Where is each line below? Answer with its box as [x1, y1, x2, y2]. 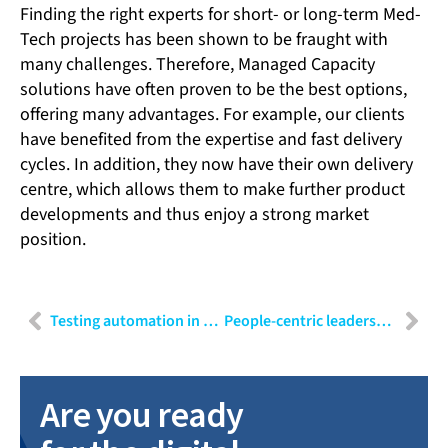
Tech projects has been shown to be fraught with [20, 27, 388, 53]
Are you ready [40, 392, 244, 438]
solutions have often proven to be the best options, [20, 77, 407, 103]
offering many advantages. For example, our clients [20, 102, 405, 128]
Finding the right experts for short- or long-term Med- [20, 2, 421, 28]
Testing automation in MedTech [203, 310, 218, 333]
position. [20, 227, 86, 253]
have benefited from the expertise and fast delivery [20, 127, 402, 153]
